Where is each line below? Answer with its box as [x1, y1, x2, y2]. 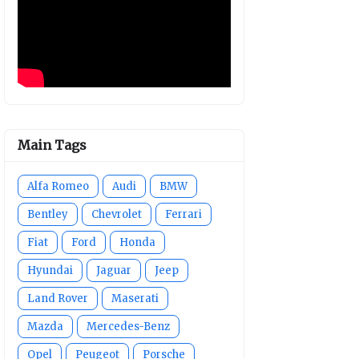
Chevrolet [91, 208, 142, 221]
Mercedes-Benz [87, 320, 170, 333]
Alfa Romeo [27, 179, 89, 193]
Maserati [111, 292, 159, 305]
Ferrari [165, 208, 202, 221]
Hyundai [27, 264, 73, 277]
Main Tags [18, 137, 87, 153]
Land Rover [27, 292, 88, 305]
